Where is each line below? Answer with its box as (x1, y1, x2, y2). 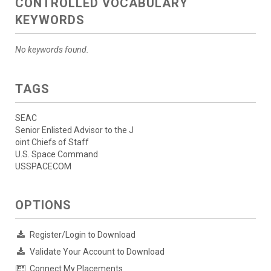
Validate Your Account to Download (30, 247, 165, 257)
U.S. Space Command (15, 149, 98, 160)
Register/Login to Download (30, 230, 135, 240)
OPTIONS (15, 198, 71, 213)
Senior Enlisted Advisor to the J (15, 125, 134, 135)
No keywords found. (15, 45, 89, 55)
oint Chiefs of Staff (15, 137, 89, 148)
